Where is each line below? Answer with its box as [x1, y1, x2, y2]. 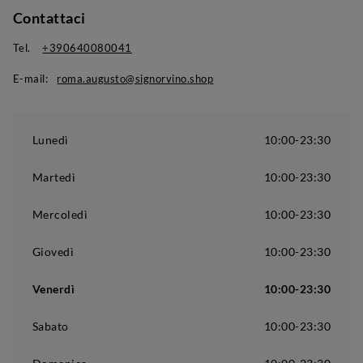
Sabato [32, 318, 69, 333]
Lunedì [32, 132, 69, 147]
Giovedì [32, 244, 75, 258]
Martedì [32, 169, 76, 184]
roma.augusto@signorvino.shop [57, 71, 214, 85]
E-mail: [13, 71, 49, 85]
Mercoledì [32, 207, 88, 221]
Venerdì [32, 281, 75, 296]
